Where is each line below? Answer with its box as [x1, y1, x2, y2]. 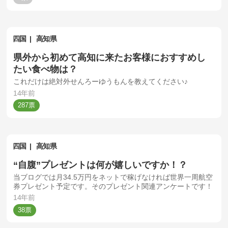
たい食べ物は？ [13, 63, 78, 74]
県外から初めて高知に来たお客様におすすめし [13, 51, 206, 63]
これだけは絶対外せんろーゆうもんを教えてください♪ [13, 77, 188, 86]
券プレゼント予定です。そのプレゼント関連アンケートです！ [13, 182, 213, 190]
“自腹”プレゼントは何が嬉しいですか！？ [13, 159, 188, 170]
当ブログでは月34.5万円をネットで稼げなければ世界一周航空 [13, 173, 213, 181]
